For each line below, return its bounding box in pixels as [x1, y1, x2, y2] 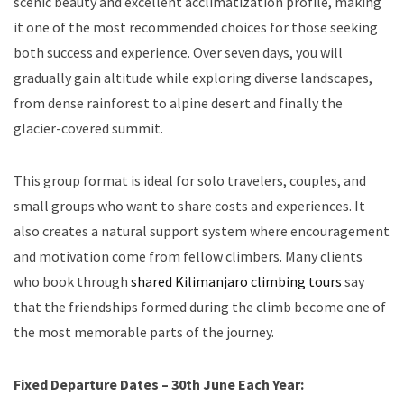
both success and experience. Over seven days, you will [14, 42, 343, 61]
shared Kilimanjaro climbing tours [131, 271, 342, 290]
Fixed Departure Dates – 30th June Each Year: [14, 374, 304, 393]
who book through [14, 271, 131, 290]
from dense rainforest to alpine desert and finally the [14, 93, 343, 112]
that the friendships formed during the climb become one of [14, 297, 386, 316]
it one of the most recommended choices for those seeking [14, 17, 378, 36]
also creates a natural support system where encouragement [14, 221, 390, 240]
